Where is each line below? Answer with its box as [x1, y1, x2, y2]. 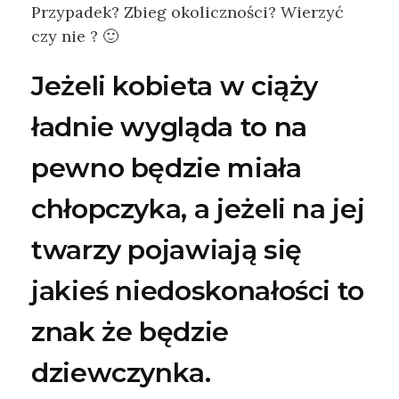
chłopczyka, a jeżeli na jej [31, 192, 365, 226]
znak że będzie [31, 315, 229, 349]
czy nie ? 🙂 [31, 26, 118, 47]
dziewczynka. [31, 356, 211, 390]
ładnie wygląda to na [31, 110, 307, 144]
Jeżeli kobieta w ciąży [31, 69, 319, 103]
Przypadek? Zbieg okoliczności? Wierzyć [31, 2, 344, 23]
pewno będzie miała [31, 151, 302, 185]
